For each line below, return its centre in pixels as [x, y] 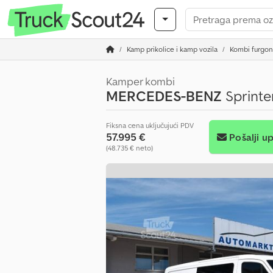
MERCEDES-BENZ [164, 96]
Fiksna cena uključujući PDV [150, 125]
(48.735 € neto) [129, 148]
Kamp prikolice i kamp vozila [172, 49]
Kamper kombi [140, 81]
